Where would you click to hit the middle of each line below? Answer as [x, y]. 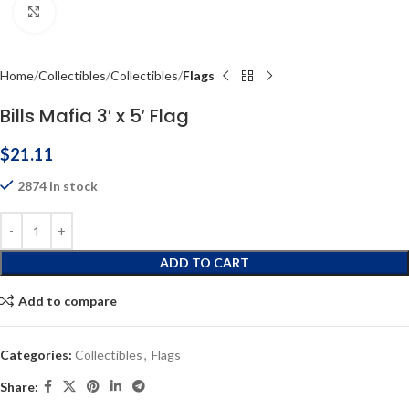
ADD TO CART [204, 262]
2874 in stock [58, 186]
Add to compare [67, 300]
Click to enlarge [98, 12]
